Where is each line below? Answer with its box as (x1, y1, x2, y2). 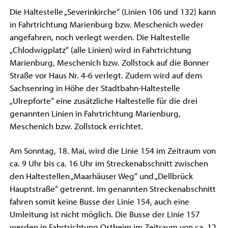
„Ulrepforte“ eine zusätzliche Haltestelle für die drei (9, 96, 197, 106)
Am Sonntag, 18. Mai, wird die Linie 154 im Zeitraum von (9, 145, 216, 156)
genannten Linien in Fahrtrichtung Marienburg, (9, 108, 181, 119)
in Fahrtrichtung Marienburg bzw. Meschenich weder (9, 19, 204, 30)
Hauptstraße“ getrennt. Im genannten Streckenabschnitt (9, 183, 216, 194)
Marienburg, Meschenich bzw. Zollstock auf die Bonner (9, 58, 209, 68)
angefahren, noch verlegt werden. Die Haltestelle (9, 32, 190, 43)
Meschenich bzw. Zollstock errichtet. (9, 121, 143, 132)
